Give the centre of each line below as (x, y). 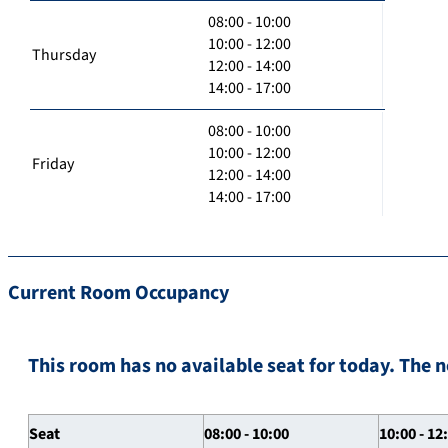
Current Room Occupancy (118, 292)
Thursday (64, 54)
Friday (53, 163)
